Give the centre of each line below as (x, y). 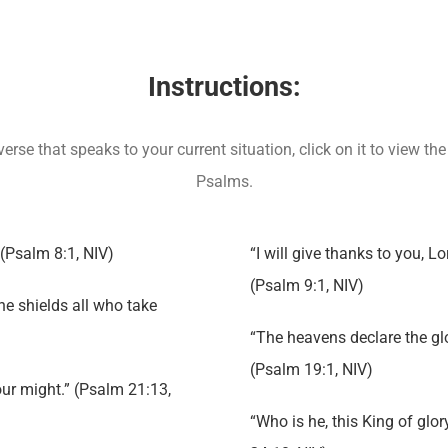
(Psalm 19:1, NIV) (311, 369)
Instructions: (224, 86)
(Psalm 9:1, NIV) (306, 285)
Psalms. (224, 181)
